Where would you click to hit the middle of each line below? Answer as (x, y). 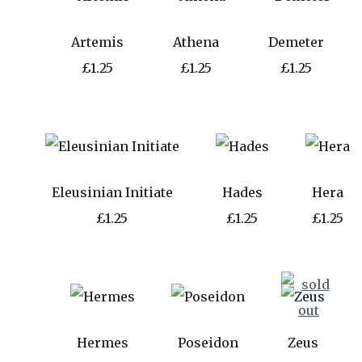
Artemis (97, 42)
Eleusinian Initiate (112, 192)
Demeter (296, 42)
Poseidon (208, 342)
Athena (196, 42)
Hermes (102, 342)
